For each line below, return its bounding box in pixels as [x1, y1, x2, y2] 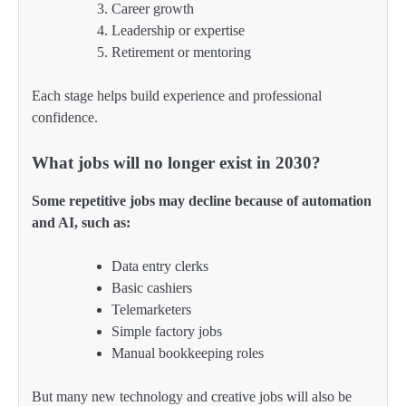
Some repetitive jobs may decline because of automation [32, 192, 372, 208]
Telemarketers [111, 302, 191, 318]
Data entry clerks [111, 258, 208, 275]
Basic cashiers [111, 280, 192, 296]
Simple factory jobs [111, 324, 222, 340]
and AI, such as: [32, 214, 130, 230]
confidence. [32, 109, 98, 125]
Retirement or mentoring [111, 43, 251, 60]
